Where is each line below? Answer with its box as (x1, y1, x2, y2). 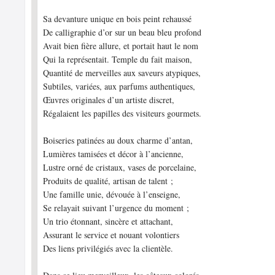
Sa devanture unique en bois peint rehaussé (43, 13, 192, 25)
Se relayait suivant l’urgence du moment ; (43, 202, 190, 214)
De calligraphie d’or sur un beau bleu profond (43, 26, 202, 38)
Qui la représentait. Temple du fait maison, (43, 53, 193, 65)
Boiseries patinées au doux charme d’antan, (43, 134, 193, 146)
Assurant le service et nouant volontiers (43, 229, 180, 241)
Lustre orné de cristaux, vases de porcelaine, (43, 161, 197, 173)
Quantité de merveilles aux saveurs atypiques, (43, 67, 201, 79)
